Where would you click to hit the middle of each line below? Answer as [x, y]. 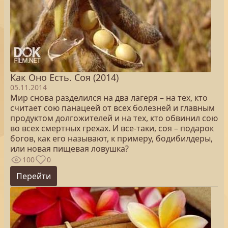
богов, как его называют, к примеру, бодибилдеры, [111, 138]
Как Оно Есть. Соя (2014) [64, 77]
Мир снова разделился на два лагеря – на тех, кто [109, 98]
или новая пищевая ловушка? [69, 149]
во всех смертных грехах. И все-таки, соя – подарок [112, 128]
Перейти [34, 176]
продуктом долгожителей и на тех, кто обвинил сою [114, 118]
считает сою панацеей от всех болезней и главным [112, 108]
